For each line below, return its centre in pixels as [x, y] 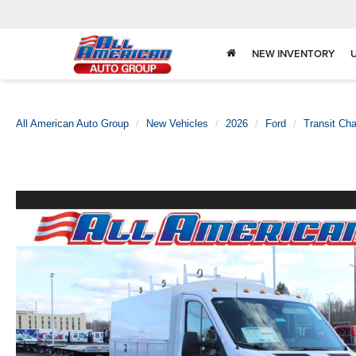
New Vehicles [177, 124]
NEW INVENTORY [293, 54]
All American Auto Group [72, 124]
